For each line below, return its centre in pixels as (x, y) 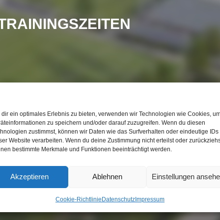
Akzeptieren (30, 177)
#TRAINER (60, 122)
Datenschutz (118, 199)
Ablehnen (108, 177)
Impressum (150, 199)
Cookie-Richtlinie (78, 199)
